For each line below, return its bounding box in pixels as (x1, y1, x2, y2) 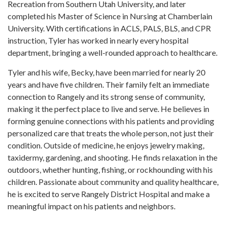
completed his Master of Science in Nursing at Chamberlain (8, 11, 212, 21)
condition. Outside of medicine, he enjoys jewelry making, (8, 140, 204, 150)
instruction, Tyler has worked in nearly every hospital (8, 35, 188, 45)
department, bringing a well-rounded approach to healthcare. (8, 47, 217, 57)
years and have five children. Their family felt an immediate (8, 79, 209, 89)
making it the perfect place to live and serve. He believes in (8, 103, 209, 113)
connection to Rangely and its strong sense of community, (8, 91, 205, 101)
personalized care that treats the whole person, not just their (8, 128, 214, 138)
